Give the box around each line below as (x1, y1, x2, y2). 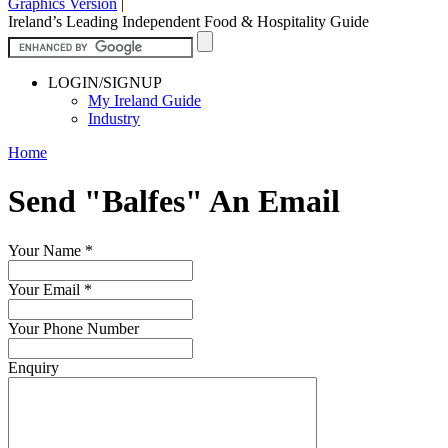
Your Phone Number (8, 319, 139, 337)
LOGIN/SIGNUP (48, 73, 162, 91)
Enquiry (8, 358, 59, 376)
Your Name (8, 241, 85, 259)
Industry (88, 109, 140, 127)
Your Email (8, 280, 84, 298)
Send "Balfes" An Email (8, 183, 340, 220)
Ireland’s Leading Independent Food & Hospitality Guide (8, 12, 369, 30)
